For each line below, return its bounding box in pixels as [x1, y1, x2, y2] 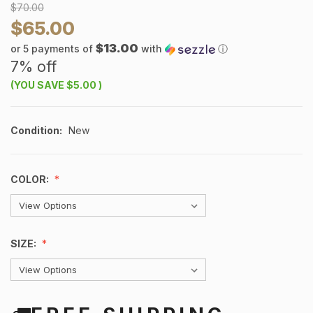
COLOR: [10, 173, 51, 186]
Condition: [10, 124, 62, 137]
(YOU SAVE [10, 79, 64, 92]
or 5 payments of [10, 43, 96, 55]
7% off [10, 58, 57, 76]
